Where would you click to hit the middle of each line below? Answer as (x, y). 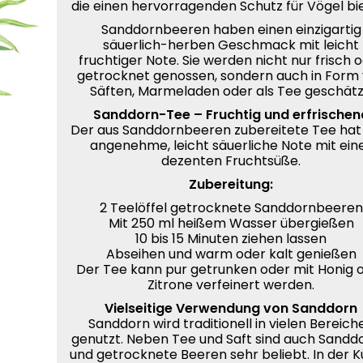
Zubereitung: (231, 184)
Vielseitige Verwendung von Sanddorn (231, 308)
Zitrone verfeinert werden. (231, 285)
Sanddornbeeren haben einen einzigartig (231, 30)
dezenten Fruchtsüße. (231, 161)
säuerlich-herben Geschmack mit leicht (231, 45)
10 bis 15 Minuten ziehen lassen (231, 239)
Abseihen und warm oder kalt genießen (231, 254)
